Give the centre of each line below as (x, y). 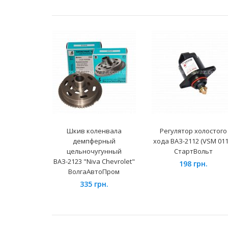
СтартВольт (193, 151)
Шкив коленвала (94, 131)
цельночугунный (94, 151)
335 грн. (94, 184)
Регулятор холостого (193, 131)
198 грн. (193, 164)
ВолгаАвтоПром (94, 172)
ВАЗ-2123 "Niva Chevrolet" (94, 162)
